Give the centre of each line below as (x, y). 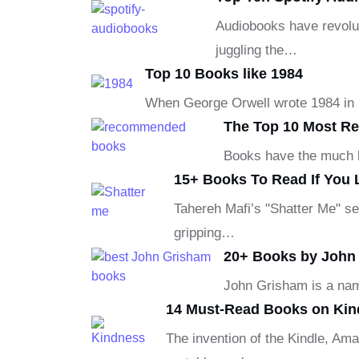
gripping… (204, 232)
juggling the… (256, 50)
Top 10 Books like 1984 (224, 73)
